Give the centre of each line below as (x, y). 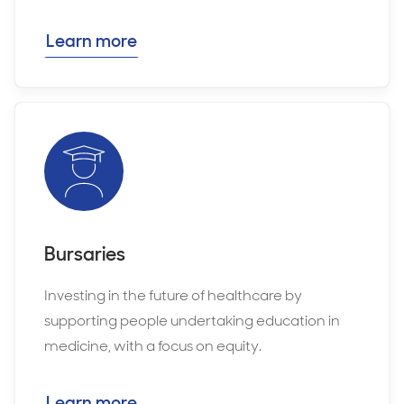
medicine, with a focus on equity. (153, 346)
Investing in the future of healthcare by (173, 295)
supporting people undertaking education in (192, 321)
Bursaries (85, 254)
